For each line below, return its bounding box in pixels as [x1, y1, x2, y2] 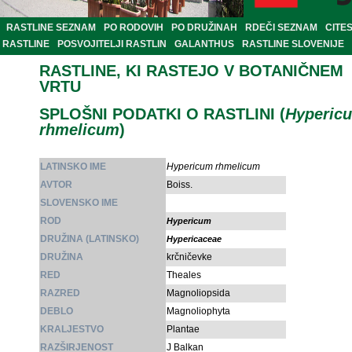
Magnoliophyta [167, 306, 230, 317]
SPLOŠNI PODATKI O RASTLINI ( [39, 105, 285, 123]
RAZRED [40, 288, 80, 299]
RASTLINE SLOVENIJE [242, 38, 344, 50]
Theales [167, 269, 201, 281]
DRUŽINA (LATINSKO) [40, 233, 139, 245]
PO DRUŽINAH [171, 22, 237, 34]
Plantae [167, 324, 200, 335]
